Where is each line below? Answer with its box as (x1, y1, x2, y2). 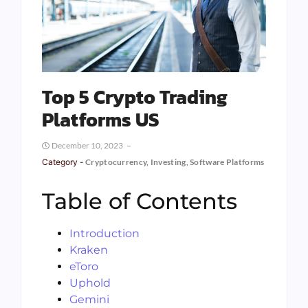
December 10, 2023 (52, 140, 123, 151)
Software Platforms (190, 157, 265, 168)
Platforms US (42, 105, 159, 135)
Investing (150, 157, 186, 168)
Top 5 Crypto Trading (42, 82, 228, 112)
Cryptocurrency (85, 157, 147, 168)
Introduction (69, 227, 140, 241)
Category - (42, 157, 84, 168)
